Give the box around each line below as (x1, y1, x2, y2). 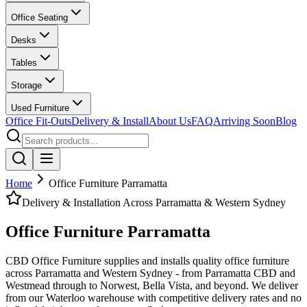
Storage (11, 80, 42, 90)
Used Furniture (11, 103, 69, 113)
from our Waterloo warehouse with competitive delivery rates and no (5, 291, 302, 304)
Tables (11, 58, 37, 68)
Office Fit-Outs (5, 115, 71, 127)
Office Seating (11, 12, 68, 23)
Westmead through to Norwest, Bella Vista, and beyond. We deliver (5, 279, 298, 291)
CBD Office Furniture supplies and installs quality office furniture (5, 254, 289, 267)
